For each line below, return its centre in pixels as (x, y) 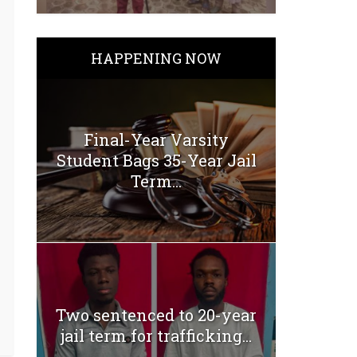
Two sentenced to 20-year (156, 314)
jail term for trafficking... (156, 335)
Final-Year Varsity (156, 140)
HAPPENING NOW (156, 58)
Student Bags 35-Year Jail (156, 161)
